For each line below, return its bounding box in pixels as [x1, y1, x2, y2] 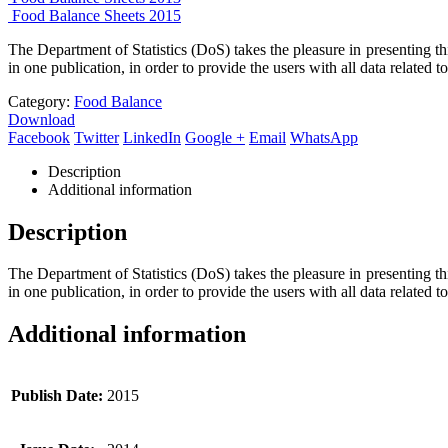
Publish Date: [11, 387, 103, 405]
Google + [185, 128, 245, 146]
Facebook [8, 128, 70, 146]
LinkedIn [123, 128, 181, 146]
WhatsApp [290, 128, 358, 146]
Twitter [74, 128, 119, 146]
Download [8, 110, 75, 128]
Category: [8, 92, 74, 110]
